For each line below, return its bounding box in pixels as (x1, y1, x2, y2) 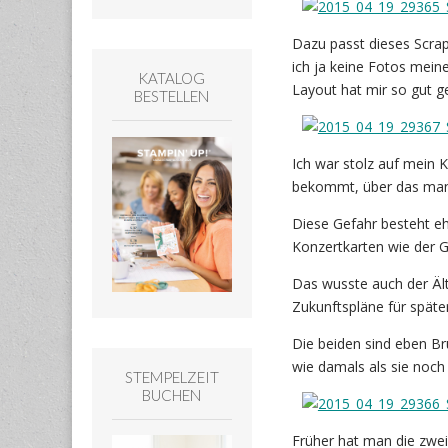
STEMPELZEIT (124, 367, 219, 386)
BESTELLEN (134, 87, 210, 106)
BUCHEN (142, 385, 202, 404)
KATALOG (138, 69, 206, 88)
